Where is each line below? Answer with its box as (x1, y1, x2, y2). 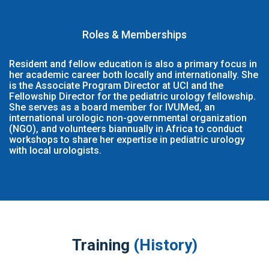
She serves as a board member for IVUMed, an (9, 101, 215, 113)
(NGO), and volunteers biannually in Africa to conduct (9, 122, 243, 134)
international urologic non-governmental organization (9, 112, 247, 124)
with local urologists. (9, 144, 101, 156)
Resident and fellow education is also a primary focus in (9, 58, 257, 70)
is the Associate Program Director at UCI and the (9, 79, 223, 91)
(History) (133, 236, 198, 255)
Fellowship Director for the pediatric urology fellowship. (9, 90, 256, 102)
